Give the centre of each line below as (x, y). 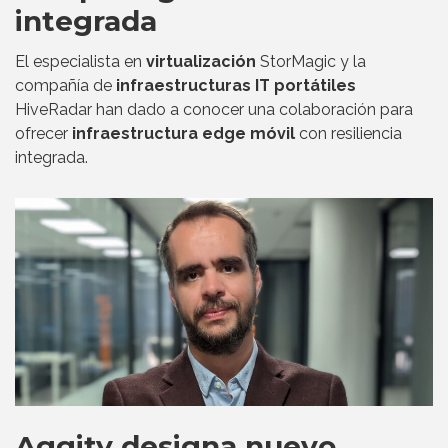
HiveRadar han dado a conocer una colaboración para (214, 110)
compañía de (65, 86)
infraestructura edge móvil (183, 134)
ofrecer (43, 134)
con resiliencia (348, 134)
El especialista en (80, 62)
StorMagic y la (311, 62)
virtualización (201, 62)
